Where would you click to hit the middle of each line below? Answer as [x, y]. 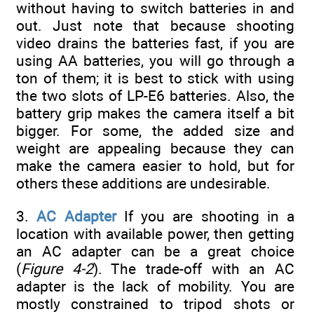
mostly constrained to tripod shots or [155, 303]
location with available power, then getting [155, 233]
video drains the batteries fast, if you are [155, 43]
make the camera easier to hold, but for [155, 166]
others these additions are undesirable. [143, 184]
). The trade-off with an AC [194, 268]
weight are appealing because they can [155, 149]
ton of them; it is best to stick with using [155, 78]
